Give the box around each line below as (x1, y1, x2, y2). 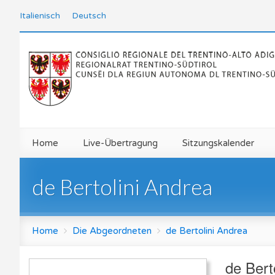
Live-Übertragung (83, 137, 158, 149)
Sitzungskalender (182, 137, 254, 149)
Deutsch (72, 10, 106, 21)
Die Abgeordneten (72, 225, 152, 236)
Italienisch (20, 10, 60, 21)
